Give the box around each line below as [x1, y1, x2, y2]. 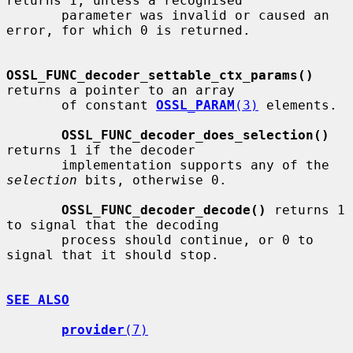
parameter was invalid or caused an [6, 7, 61, 23]
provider [61, 321, 124, 337]
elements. [258, 97, 337, 113]
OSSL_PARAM [156, 97, 235, 113]
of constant [61, 97, 156, 113]
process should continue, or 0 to [6, 232, 61, 247]
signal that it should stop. [6, 247, 219, 262]
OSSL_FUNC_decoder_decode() [61, 202, 266, 217]
